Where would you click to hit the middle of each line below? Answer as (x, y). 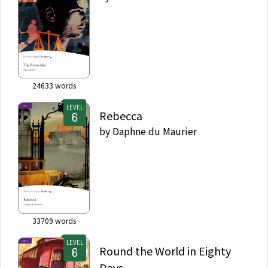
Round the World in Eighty (165, 250)
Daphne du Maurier (155, 131)
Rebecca (121, 115)
